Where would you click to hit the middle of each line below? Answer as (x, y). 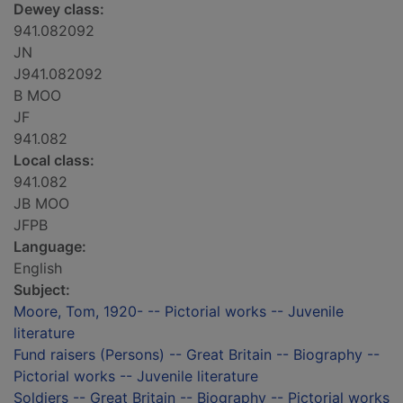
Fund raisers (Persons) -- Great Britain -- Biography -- (197, 355)
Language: (50, 247)
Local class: (54, 161)
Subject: (42, 290)
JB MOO (41, 204)
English (38, 269)
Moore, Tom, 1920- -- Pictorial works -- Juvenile (179, 312)
